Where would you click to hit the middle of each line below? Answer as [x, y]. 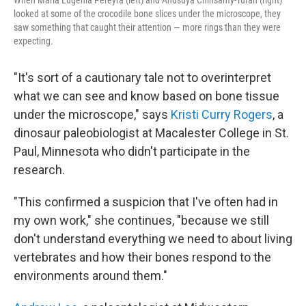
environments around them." [91, 276]
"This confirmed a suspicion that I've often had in [146, 202]
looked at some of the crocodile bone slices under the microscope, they [147, 14]
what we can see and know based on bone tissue [147, 96]
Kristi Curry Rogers [222, 114]
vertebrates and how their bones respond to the [142, 257]
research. [39, 170]
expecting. [33, 41]
